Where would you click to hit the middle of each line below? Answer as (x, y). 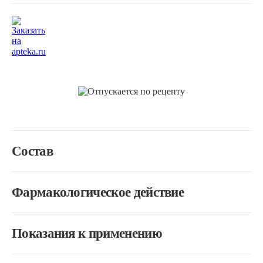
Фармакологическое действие (98, 192)
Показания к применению (87, 233)
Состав (32, 151)
